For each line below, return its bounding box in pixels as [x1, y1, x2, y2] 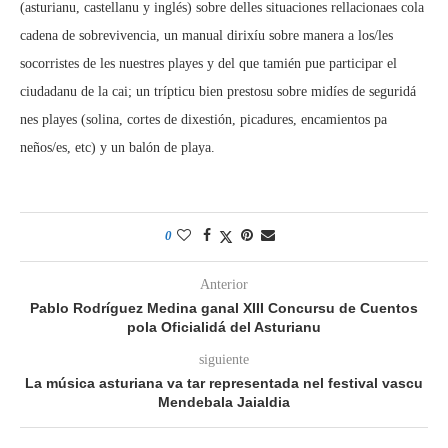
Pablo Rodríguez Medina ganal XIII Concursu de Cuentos [30, 300, 418, 316]
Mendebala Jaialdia [158, 394, 290, 410]
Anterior [200, 277, 248, 292]
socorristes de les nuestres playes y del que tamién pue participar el [20, 56, 397, 71]
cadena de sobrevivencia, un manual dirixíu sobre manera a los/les [20, 28, 393, 43]
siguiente [199, 352, 249, 367]
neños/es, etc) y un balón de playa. [20, 140, 215, 155]
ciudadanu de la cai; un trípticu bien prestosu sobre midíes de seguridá [20, 84, 416, 99]
